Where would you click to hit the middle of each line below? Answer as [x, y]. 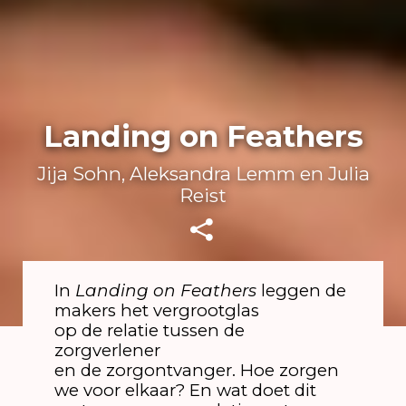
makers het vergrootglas [156, 311]
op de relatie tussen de [149, 331]
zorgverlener [107, 351]
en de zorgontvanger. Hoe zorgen [196, 371]
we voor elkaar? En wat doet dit [185, 391]
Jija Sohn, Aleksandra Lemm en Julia [203, 173]
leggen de [301, 291]
